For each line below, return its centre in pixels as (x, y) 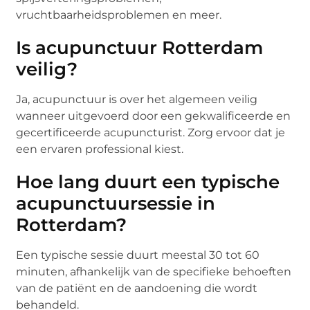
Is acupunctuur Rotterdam (140, 47)
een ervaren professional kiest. (100, 149)
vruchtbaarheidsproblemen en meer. (119, 15)
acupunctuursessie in (116, 203)
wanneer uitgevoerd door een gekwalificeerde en (154, 116)
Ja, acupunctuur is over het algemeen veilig (137, 99)
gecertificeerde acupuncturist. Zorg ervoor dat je (151, 132)
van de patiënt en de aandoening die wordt (137, 288)
